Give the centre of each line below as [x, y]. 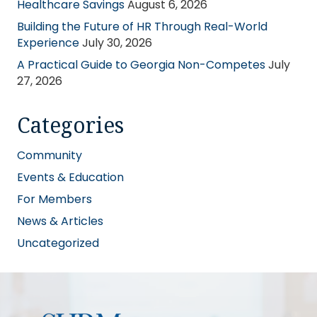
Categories [70, 125]
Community [50, 155]
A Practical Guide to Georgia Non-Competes [141, 64]
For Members [54, 199]
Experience [48, 42]
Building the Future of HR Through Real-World [142, 26]
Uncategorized [58, 243]
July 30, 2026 [117, 42]
